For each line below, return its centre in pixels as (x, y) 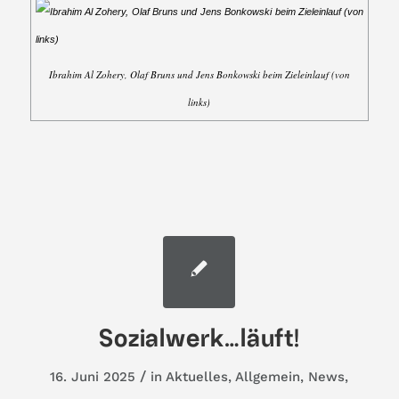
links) (199, 102)
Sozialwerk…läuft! (199, 338)
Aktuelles (197, 376)
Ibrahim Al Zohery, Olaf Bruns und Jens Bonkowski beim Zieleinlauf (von (199, 74)
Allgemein (268, 376)
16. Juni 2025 (93, 376)
